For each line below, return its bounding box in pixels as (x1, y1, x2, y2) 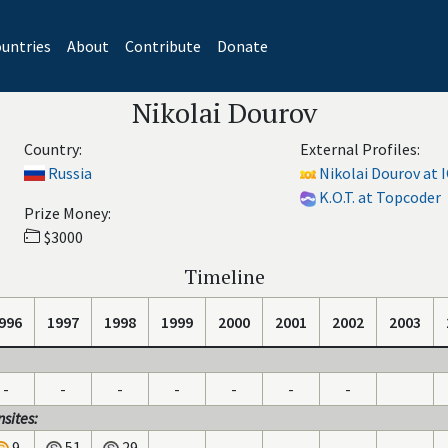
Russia (47, 163, 92, 183)
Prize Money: (23, 203, 111, 223)
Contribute (124, 36, 201, 56)
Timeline (183, 263, 265, 290)
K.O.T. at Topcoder (319, 187, 441, 207)
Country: (23, 139, 82, 159)
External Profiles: (300, 139, 420, 159)
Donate (216, 36, 268, 56)
